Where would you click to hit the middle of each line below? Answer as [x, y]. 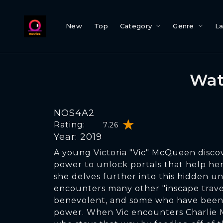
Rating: [69, 125]
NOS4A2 [74, 113]
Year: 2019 [78, 137]
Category [136, 26]
